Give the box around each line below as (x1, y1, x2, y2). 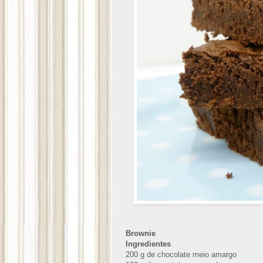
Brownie (126, 229, 156, 238)
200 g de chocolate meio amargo (126, 250, 237, 259)
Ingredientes (126, 240, 171, 249)
